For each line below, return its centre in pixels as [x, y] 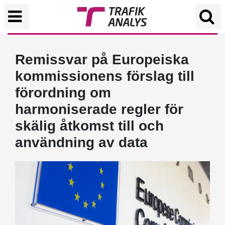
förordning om [63, 93]
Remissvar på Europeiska [102, 60]
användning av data [81, 142]
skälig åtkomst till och [89, 126]
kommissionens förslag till [105, 76]
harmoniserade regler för [99, 109]
